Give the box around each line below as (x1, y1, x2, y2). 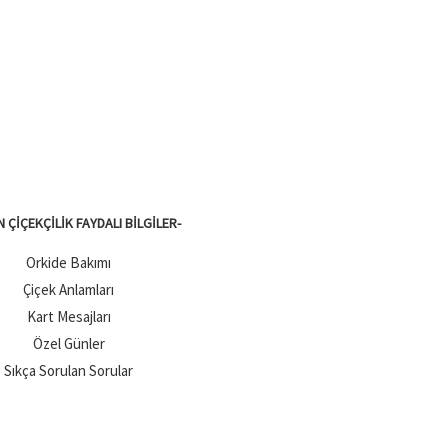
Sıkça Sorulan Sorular (4, 361, 133, 381)
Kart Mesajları (26, 307, 111, 327)
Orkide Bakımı (26, 253, 111, 273)
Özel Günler (32, 334, 105, 354)
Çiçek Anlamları (23, 280, 114, 300)
